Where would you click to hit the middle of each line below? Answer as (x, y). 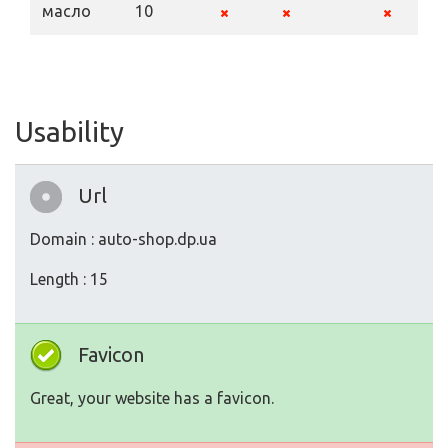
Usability (69, 132)
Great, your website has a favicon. (152, 398)
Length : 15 (69, 279)
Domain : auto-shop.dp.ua (123, 239)
